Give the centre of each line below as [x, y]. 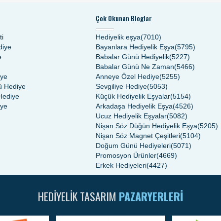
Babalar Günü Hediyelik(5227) [143, 57]
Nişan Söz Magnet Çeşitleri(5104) [148, 136]
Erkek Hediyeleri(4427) [131, 166]
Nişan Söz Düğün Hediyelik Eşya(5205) [157, 126]
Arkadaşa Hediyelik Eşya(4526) [145, 106]
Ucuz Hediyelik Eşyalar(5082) [142, 116]
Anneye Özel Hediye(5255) [138, 77]
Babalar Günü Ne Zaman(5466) [145, 67]
